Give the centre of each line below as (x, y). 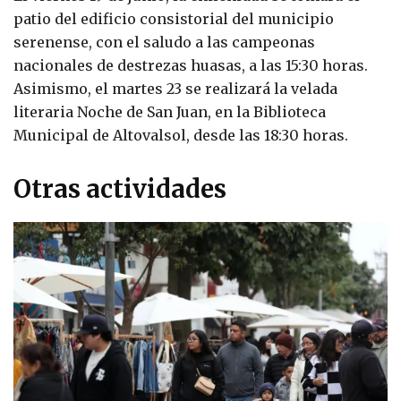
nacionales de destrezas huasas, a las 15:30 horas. (191, 65)
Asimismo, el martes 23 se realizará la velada (175, 88)
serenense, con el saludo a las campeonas (164, 42)
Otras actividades (120, 188)
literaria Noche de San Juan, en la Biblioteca (170, 111)
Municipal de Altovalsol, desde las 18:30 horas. (181, 135)
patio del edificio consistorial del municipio (174, 18)
